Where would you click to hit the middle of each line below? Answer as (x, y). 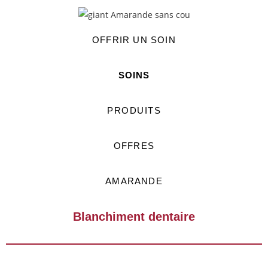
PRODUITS (134, 110)
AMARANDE (134, 181)
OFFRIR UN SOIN (134, 39)
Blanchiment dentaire (134, 216)
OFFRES (134, 145)
